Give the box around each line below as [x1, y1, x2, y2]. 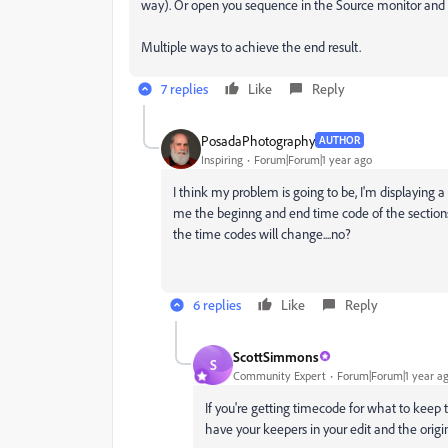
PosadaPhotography [201, 131, 315, 149]
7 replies [161, 80, 208, 97]
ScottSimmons [233, 347, 319, 365]
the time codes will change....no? [173, 225, 351, 242]
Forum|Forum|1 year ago [254, 151, 372, 167]
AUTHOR [319, 133, 360, 147]
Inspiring [201, 151, 243, 167]
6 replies [193, 296, 241, 313]
